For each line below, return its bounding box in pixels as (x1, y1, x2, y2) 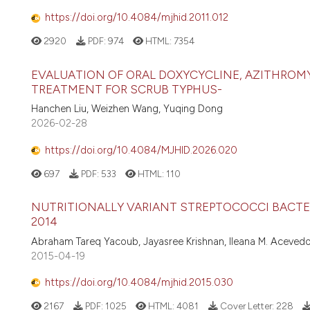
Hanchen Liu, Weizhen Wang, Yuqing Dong (31, 102, 223, 116)
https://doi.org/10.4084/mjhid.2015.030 (45, 276, 233, 289)
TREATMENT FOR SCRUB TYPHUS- (31, 82, 222, 96)
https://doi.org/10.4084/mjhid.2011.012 (45, 11, 228, 24)
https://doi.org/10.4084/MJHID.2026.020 (45, 143, 237, 156)
